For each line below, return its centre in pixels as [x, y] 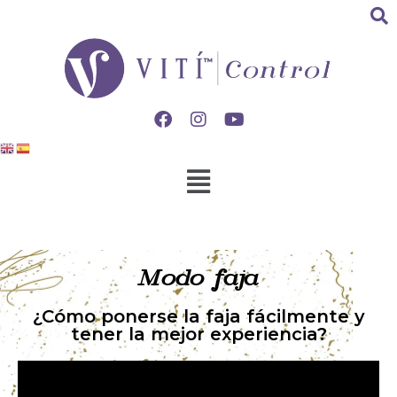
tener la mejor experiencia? [198, 334]
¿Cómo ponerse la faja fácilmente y [198, 316]
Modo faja [198, 278]
